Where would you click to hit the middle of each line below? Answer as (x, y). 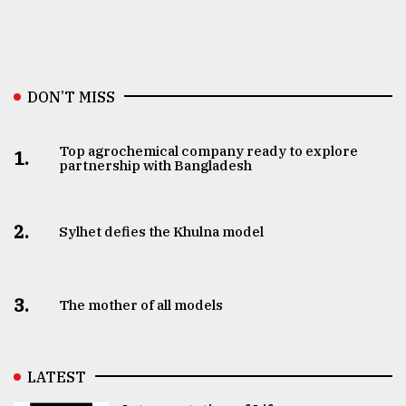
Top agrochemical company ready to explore (209, 150)
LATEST (57, 377)
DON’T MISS (71, 97)
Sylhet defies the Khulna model (162, 231)
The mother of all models (141, 304)
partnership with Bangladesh (156, 165)
